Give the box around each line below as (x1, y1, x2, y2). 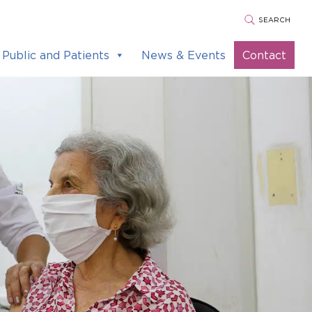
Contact (242, 48, 286, 62)
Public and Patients (2, 48, 109, 62)
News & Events (141, 48, 226, 62)
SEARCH (258, 15, 290, 24)
